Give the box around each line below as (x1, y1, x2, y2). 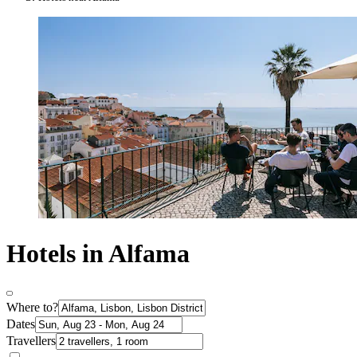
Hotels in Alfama (6, 238, 190, 268)
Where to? (6, 300, 58, 315)
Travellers (6, 334, 56, 348)
